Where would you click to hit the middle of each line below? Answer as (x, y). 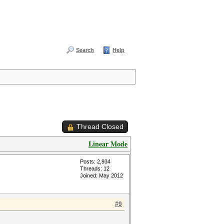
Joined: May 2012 (101, 175)
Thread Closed (100, 126)
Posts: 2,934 (95, 161)
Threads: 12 (95, 168)
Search (85, 50)
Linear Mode (108, 144)
